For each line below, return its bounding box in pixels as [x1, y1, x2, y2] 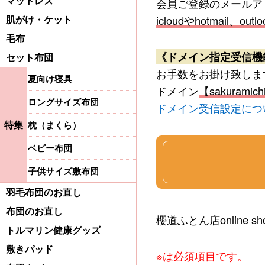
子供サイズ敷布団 [28, 164, 99, 178]
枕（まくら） [28, 118, 82, 132]
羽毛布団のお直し [6, 188, 82, 198]
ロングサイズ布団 [28, 95, 99, 109]
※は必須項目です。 [156, 248, 248, 264]
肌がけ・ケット [6, 12, 72, 27]
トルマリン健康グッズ [6, 225, 101, 235]
